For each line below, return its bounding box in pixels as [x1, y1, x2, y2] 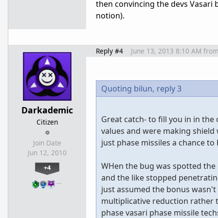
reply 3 [157, 83, 182, 94]
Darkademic [21, 104, 73, 116]
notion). [96, 10, 125, 21]
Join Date [33, 138, 61, 147]
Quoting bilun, [101, 83, 154, 94]
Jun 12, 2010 [28, 148, 67, 157]
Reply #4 [96, 46, 123, 55]
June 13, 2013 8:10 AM [131, 46, 201, 55]
